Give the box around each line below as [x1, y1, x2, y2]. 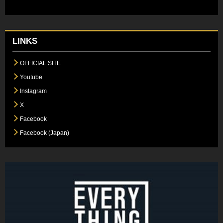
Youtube [20, 73, 42, 81]
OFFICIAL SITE [20, 59, 61, 67]
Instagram [20, 87, 47, 95]
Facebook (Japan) [20, 129, 69, 136]
